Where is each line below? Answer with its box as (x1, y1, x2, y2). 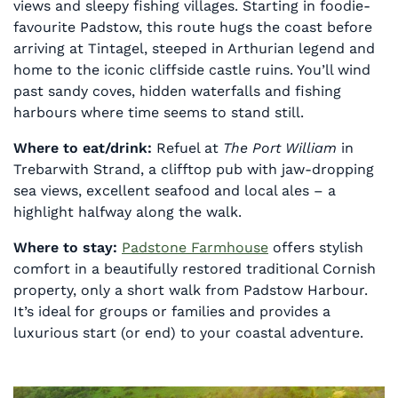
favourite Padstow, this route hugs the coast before (13, 18, 372, 36)
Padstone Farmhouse (122, 238, 268, 256)
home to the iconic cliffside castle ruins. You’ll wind (13, 60, 370, 78)
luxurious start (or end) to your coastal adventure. (13, 323, 363, 341)
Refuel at (152, 139, 223, 156)
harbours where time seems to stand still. (13, 103, 304, 121)
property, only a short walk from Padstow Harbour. (13, 281, 368, 298)
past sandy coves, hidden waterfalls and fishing (13, 82, 341, 99)
